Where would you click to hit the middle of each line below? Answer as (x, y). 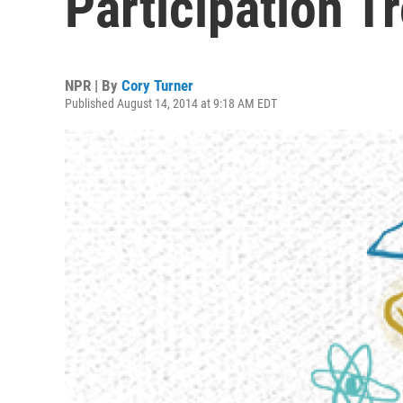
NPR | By (93, 85)
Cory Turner (157, 85)
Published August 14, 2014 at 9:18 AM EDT (171, 103)
